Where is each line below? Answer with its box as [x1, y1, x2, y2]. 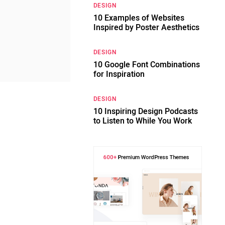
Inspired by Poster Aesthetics [93, 22, 199, 34]
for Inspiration [93, 68, 145, 80]
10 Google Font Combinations [93, 59, 200, 71]
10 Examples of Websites [93, 12, 184, 24]
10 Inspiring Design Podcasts [93, 105, 198, 118]
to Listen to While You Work [93, 115, 192, 127]
